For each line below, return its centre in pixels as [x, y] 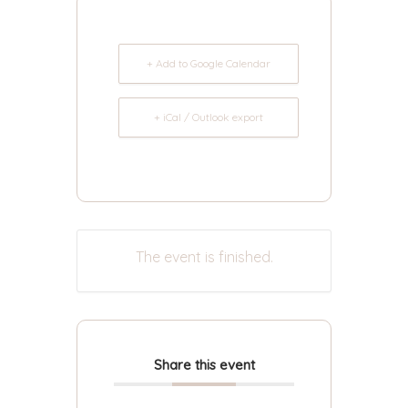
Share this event [204, 365]
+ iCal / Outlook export [209, 117]
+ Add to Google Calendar [209, 63]
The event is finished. [204, 257]
